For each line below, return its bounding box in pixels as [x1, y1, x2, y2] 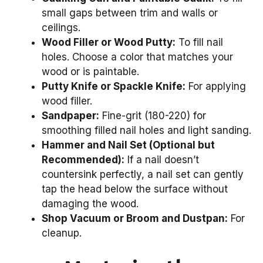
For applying [186, 80, 246, 92]
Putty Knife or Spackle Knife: [42, 80, 186, 92]
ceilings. [42, 21, 80, 33]
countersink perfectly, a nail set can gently [42, 168, 244, 180]
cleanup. [42, 227, 82, 239]
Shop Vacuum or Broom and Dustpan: [42, 212, 228, 224]
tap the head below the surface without [42, 183, 228, 195]
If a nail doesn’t [124, 153, 199, 166]
